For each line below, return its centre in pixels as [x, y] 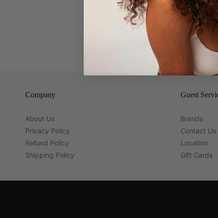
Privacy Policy [48, 131]
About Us [40, 118]
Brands [191, 118]
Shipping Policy [50, 155]
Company [40, 95]
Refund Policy [47, 143]
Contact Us [198, 131]
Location [194, 143]
